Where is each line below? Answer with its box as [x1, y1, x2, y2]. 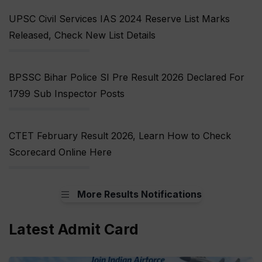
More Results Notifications [77, 188, 202, 201]
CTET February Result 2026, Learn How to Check [9, 130, 231, 142]
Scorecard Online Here [9, 146, 112, 158]
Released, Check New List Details [9, 29, 156, 42]
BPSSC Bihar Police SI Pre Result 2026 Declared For [9, 71, 244, 84]
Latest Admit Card [9, 220, 139, 239]
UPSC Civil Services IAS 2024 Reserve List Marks [9, 13, 230, 25]
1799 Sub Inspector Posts [9, 88, 125, 100]
